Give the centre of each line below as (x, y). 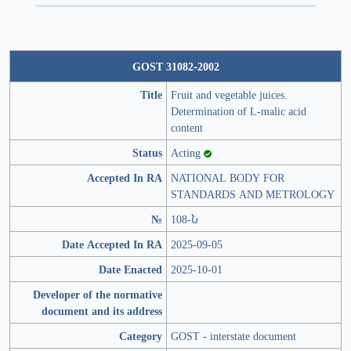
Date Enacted (130, 270)
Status (147, 153)
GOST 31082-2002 (175, 67)
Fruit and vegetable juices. (229, 95)
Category (141, 336)
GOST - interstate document (233, 336)
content (187, 128)
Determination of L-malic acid (239, 111)
